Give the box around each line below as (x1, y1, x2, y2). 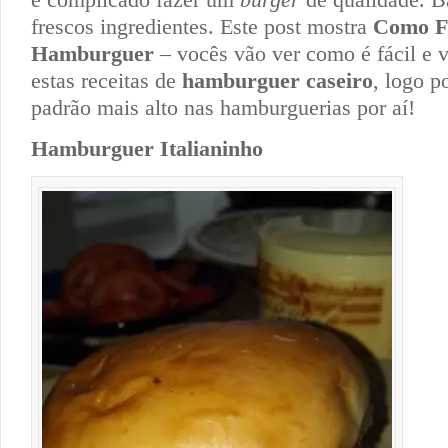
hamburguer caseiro (182, 67, 373, 93)
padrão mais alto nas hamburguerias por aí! (31, 94, 415, 120)
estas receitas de (31, 67, 182, 93)
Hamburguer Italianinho (31, 135, 263, 161)
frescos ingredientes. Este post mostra (31, 13, 373, 39)
